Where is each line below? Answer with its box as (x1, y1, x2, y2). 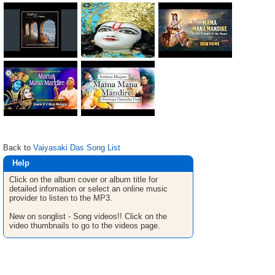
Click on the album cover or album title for (9, 175, 158, 184)
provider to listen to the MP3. (9, 193, 112, 203)
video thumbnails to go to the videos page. (9, 221, 160, 230)
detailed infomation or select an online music (9, 184, 168, 193)
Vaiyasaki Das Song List (33, 143, 120, 152)
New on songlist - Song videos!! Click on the (9, 212, 167, 221)
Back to (3, 143, 33, 152)
